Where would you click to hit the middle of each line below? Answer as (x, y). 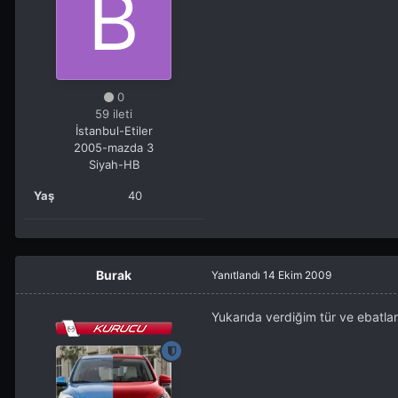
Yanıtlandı (237, 275)
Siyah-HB (114, 165)
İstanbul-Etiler (114, 131)
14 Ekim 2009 (297, 275)
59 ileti (114, 114)
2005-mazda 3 (114, 148)
